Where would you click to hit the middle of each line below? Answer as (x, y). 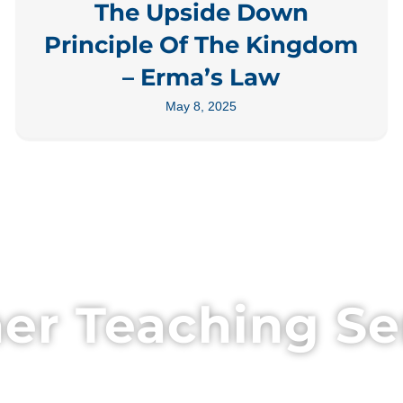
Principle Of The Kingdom (201, 45)
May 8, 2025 (201, 106)
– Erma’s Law (201, 77)
